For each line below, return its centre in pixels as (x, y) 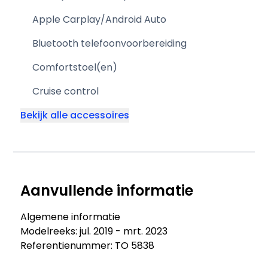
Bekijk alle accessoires (75, 115)
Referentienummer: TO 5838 (88, 246)
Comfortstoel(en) (75, 67)
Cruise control (66, 91)
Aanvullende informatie (107, 191)
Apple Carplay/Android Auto (100, 19)
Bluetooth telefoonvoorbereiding (110, 43)
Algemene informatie (71, 217)
